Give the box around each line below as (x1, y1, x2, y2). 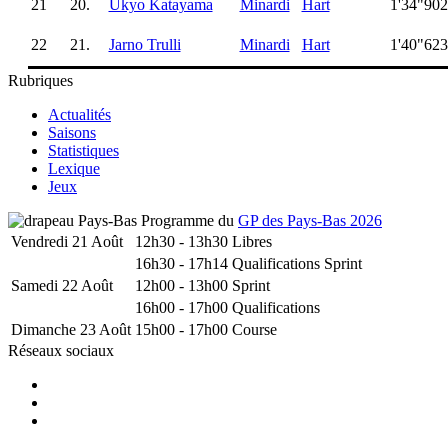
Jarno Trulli (108, 35, 181, 53)
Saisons (48, 124, 96, 141)
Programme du (137, 212, 238, 229)
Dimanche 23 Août (11, 321, 131, 338)
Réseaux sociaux (8, 342, 114, 359)
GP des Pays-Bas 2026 (238, 212, 382, 229)
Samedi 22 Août (11, 277, 113, 294)
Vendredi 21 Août (11, 233, 123, 250)
